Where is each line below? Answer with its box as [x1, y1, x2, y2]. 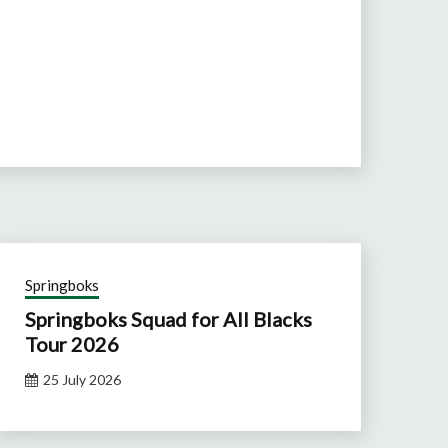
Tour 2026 [25, 331, 120, 356]
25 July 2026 [43, 370, 122, 388]
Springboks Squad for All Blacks [25, 306, 313, 331]
